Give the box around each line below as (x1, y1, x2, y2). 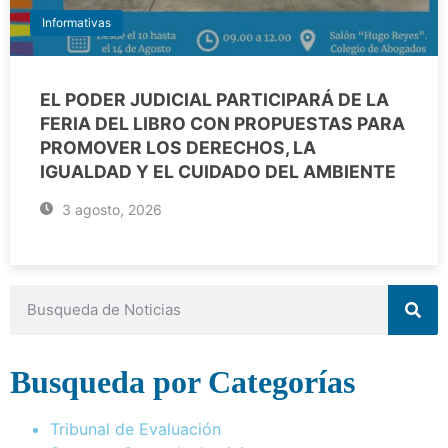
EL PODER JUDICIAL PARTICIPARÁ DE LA (40, 88, 389, 110)
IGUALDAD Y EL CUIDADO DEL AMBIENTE (40, 160, 396, 182)
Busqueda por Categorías (10, 363, 355, 400)
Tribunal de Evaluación (50, 418, 221, 439)
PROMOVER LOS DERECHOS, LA (40, 136, 316, 158)
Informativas (42, 14, 111, 30)
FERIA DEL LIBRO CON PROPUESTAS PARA (40, 112, 405, 134)
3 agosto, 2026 (57, 200, 162, 218)
